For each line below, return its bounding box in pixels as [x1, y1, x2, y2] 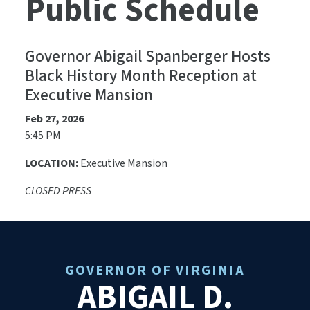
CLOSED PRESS [25, 183, 93, 199]
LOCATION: [25, 156, 80, 172]
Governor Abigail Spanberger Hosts [25, 45, 271, 69]
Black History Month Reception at [25, 64, 257, 88]
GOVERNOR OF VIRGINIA [65, 261, 245, 281]
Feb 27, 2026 [25, 111, 84, 127]
